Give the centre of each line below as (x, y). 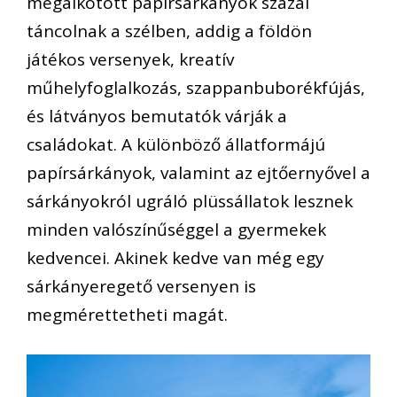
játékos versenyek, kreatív (130, 60)
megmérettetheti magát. (127, 315)
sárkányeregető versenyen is (141, 287)
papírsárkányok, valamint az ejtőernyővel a (198, 173)
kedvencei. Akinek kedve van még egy (175, 258)
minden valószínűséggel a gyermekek (176, 230)
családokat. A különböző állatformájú (176, 145)
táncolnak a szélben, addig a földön (169, 31)
